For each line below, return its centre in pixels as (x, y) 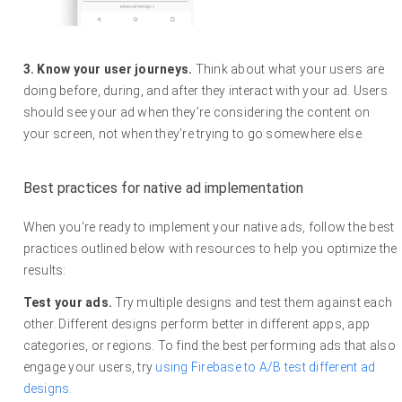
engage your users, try (89, 367)
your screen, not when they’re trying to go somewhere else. (194, 134)
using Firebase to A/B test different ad (266, 367)
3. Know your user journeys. (109, 70)
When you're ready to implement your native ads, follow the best (209, 227)
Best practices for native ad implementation (163, 188)
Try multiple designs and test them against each (254, 303)
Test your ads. (69, 303)
